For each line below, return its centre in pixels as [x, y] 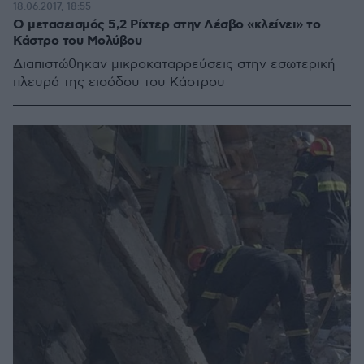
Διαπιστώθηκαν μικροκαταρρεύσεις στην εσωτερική [174, 64]
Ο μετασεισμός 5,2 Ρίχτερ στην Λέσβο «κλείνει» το [167, 24]
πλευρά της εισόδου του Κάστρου [119, 82]
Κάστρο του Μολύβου [77, 41]
